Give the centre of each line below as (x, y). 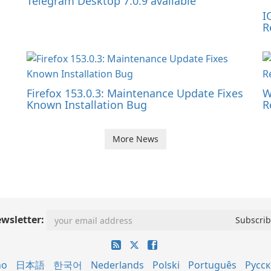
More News (135, 139)
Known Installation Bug (87, 105)
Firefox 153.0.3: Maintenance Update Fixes (135, 93)
